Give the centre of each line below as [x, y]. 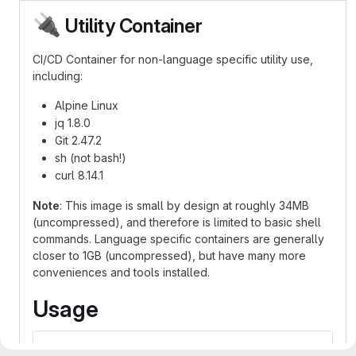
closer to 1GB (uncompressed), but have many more [169, 255]
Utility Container [132, 26]
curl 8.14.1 [79, 175]
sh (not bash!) [91, 158]
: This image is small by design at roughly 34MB [184, 205]
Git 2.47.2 [78, 140]
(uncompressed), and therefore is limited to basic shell [177, 222]
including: [58, 76]
